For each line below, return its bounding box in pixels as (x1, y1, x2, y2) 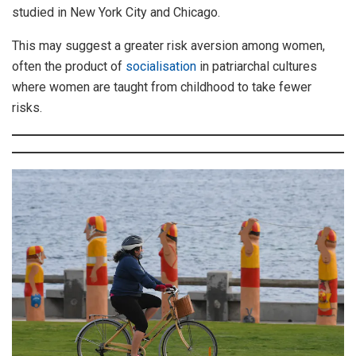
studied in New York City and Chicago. (12, 4, 220, 20)
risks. (12, 99, 42, 115)
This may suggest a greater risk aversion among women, (12, 37, 325, 53)
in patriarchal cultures (196, 58, 317, 74)
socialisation (126, 58, 196, 74)
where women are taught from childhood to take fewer (12, 79, 311, 95)
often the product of (12, 58, 126, 74)
